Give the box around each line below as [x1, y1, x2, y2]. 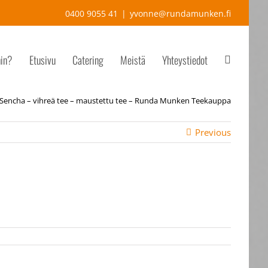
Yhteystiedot [162, 51, 208, 68]
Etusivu [29, 51, 56, 68]
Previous [195, 126, 231, 138]
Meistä [120, 51, 145, 68]
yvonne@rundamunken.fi [130, 8, 231, 19]
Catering [72, 51, 103, 68]
